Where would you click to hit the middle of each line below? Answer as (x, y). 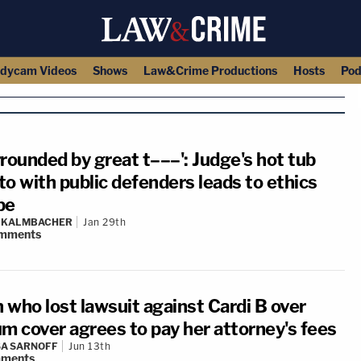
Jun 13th (89, 346)
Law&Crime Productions (210, 71)
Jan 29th (104, 222)
